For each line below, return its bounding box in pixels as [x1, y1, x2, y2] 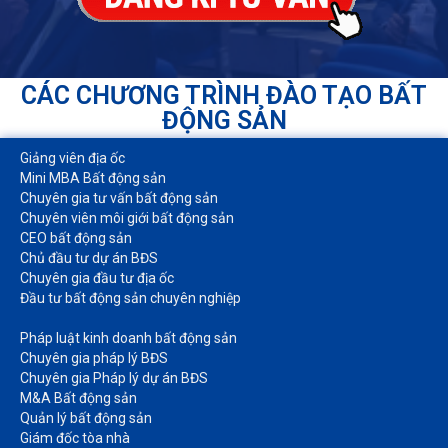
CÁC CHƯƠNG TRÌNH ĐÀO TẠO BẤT [21, 81, 427, 111]
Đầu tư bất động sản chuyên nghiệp [20, 290, 241, 307]
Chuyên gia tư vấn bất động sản [20, 190, 218, 207]
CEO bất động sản [20, 230, 132, 247]
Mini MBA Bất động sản [20, 170, 166, 187]
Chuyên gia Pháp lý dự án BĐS [20, 370, 208, 387]
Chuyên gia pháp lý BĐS [20, 350, 168, 367]
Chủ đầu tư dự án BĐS [20, 250, 158, 267]
